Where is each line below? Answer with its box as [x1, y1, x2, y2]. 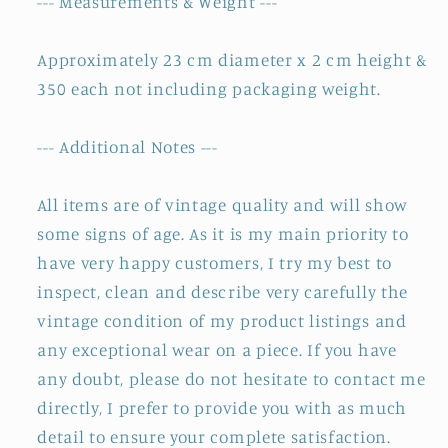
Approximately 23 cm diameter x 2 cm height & [37, 49, 427, 71]
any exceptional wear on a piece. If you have [37, 339, 397, 361]
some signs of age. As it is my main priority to [37, 223, 409, 245]
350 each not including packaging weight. [37, 78, 381, 100]
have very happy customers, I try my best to [37, 252, 392, 274]
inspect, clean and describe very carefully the [37, 281, 408, 303]
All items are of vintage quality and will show [37, 194, 408, 216]
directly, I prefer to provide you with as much [37, 397, 407, 419]
